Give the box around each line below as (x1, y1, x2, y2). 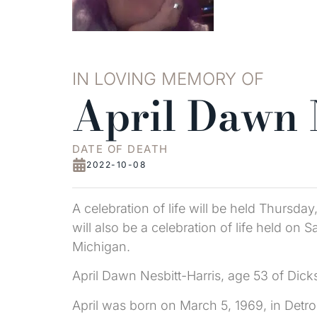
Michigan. (72, 239, 130, 254)
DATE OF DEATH (72, 142, 168, 156)
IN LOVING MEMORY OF (72, 69, 264, 89)
